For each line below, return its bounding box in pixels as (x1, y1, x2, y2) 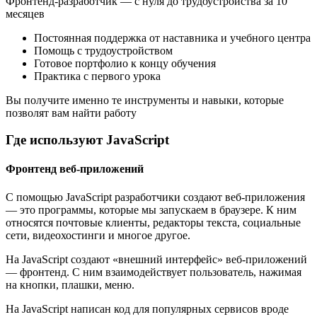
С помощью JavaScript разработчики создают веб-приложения (6, 190, 305, 203)
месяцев (6, 7, 45, 20)
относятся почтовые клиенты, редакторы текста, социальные (6, 216, 301, 229)
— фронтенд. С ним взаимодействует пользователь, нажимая (6, 265, 301, 278)
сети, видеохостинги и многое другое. (6, 229, 190, 241)
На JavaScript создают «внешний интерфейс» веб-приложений (6, 253, 307, 265)
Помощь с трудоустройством (34, 44, 173, 57)
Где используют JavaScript (6, 132, 169, 148)
